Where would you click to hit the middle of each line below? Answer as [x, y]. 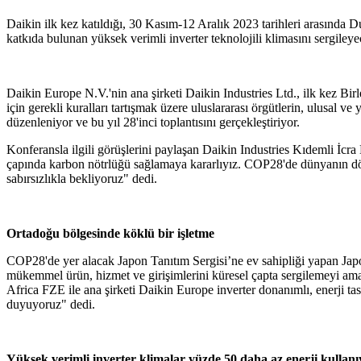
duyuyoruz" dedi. [51, 304]
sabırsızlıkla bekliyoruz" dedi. [82, 178]
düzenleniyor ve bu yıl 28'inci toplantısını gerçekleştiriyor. [153, 122]
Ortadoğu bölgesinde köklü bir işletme [110, 233]
